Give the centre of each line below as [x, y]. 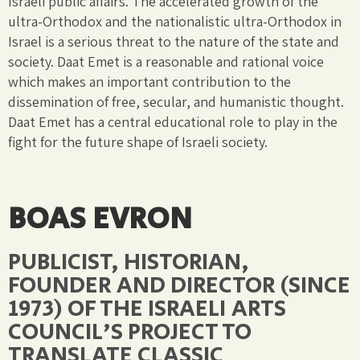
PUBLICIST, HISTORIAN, [129, 262]
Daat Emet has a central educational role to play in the [173, 121]
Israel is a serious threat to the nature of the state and [174, 41]
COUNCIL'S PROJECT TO [130, 332]
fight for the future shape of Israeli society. [138, 141]
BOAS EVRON [100, 219]
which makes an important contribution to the [149, 81]
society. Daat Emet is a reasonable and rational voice [166, 61]
